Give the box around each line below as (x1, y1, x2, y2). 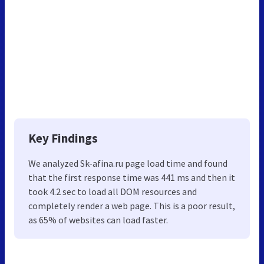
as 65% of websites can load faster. (28, 214, 168, 226)
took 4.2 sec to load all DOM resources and (28, 186, 197, 198)
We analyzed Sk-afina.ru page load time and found (28, 157, 227, 170)
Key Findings (28, 130, 98, 147)
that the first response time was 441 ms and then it (28, 171, 235, 184)
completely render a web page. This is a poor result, (28, 200, 235, 212)
